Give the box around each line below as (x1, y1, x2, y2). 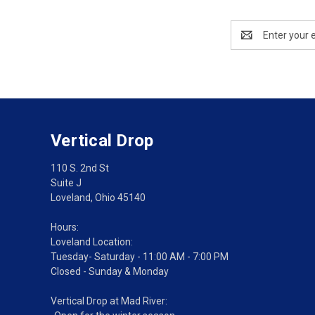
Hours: (51, 221, 79, 233)
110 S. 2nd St (51, 162, 109, 174)
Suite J (51, 176, 82, 188)
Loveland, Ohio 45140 (51, 191, 146, 203)
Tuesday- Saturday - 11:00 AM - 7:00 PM (51, 250, 229, 262)
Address (231, 36, 268, 48)
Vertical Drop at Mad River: (51, 295, 167, 307)
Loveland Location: (51, 236, 133, 247)
